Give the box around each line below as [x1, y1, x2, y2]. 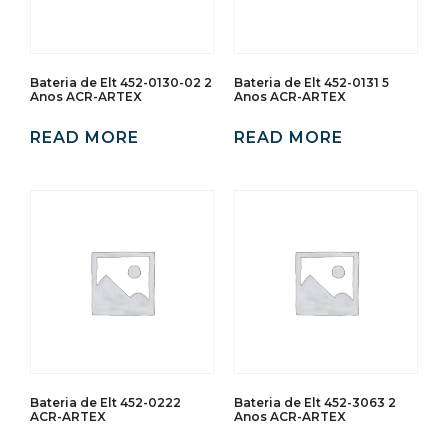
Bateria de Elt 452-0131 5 [234, 74, 389, 90]
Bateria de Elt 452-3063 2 [234, 394, 396, 410]
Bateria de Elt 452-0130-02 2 [30, 74, 212, 90]
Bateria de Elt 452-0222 [30, 394, 181, 410]
